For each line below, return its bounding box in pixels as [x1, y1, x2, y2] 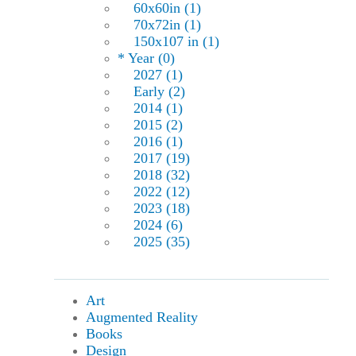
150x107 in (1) [133, 33, 220, 50]
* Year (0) [118, 50, 176, 67]
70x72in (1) [133, 17, 202, 33]
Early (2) [133, 83, 186, 100]
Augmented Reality [86, 309, 199, 326]
